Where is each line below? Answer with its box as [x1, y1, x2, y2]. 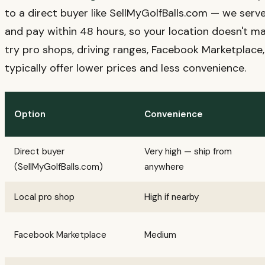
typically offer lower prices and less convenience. [5, 60, 246, 75]
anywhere [144, 160, 184, 173]
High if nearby [144, 190, 199, 203]
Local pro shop [14, 190, 75, 203]
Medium [144, 228, 176, 241]
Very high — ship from [144, 145, 232, 157]
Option [14, 108, 46, 120]
